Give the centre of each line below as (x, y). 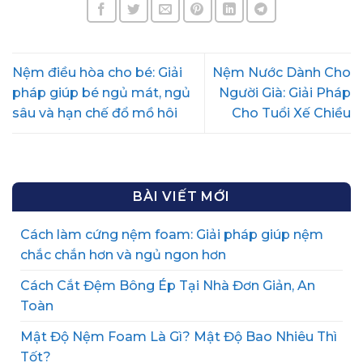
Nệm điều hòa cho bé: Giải (97, 73)
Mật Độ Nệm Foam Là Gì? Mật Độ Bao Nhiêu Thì (179, 336)
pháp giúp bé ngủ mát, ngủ (101, 93)
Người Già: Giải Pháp (285, 93)
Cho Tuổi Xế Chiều (291, 113)
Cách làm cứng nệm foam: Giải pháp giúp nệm (172, 234)
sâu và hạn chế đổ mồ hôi (95, 113)
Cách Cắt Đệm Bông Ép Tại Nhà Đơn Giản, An (168, 285)
